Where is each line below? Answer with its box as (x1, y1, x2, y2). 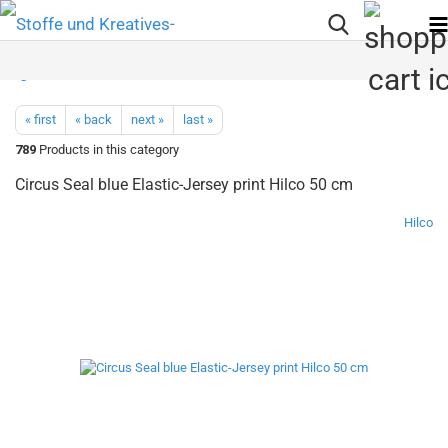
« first (25, 112, 56, 127)
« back (75, 112, 112, 127)
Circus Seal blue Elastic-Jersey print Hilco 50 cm (15, 175, 353, 194)
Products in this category (36, 142, 179, 157)
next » (131, 112, 164, 127)
